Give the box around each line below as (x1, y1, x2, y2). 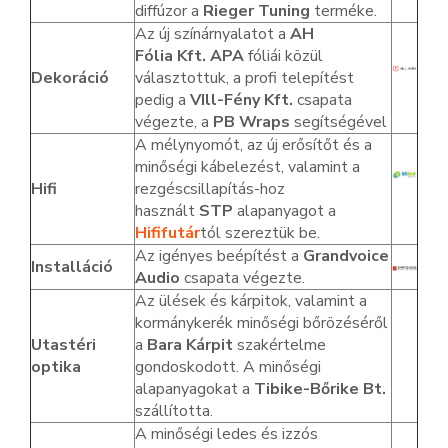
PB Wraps (209, 111, 290, 134)
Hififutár (135, 222, 200, 245)
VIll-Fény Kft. (190, 89, 293, 112)
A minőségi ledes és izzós (135, 423, 318, 446)
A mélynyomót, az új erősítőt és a (135, 134, 372, 157)
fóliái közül (248, 45, 323, 68)
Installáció (31, 256, 113, 279)
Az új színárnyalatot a (135, 23, 290, 46)
